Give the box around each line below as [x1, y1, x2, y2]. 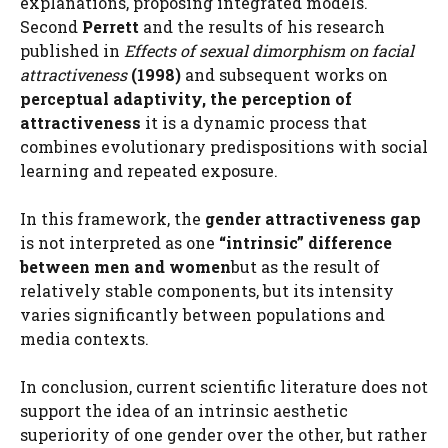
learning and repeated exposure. [20, 160, 278, 181]
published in [20, 40, 124, 61]
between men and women [20, 256, 231, 277]
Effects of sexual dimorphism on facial [124, 40, 414, 61]
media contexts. [20, 328, 149, 349]
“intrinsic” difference [219, 232, 392, 253]
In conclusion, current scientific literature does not [20, 376, 428, 397]
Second [20, 16, 82, 37]
